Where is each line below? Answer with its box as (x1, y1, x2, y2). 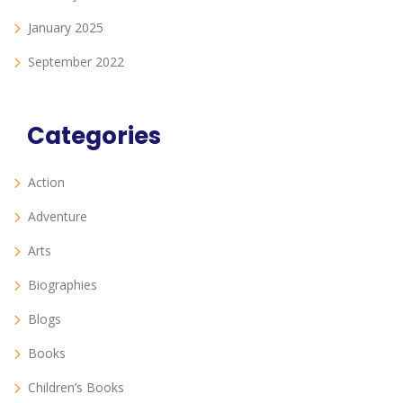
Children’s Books (28, 379, 124, 397)
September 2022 (28, 53, 124, 71)
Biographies (28, 276, 97, 294)
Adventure (28, 208, 87, 226)
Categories (27, 120, 161, 153)
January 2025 (28, 19, 103, 37)
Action (28, 174, 65, 192)
